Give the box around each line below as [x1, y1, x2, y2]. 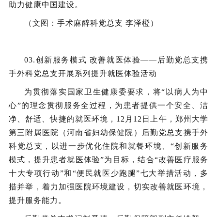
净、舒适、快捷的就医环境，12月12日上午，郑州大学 [9, 115, 208, 123]
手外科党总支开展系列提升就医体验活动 [9, 69, 157, 77]
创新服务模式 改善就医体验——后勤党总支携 [35, 56, 208, 64]
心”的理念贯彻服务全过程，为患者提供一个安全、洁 [9, 101, 208, 109]
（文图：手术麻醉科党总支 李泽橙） [24, 19, 158, 27]
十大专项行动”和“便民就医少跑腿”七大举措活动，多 [9, 169, 208, 177]
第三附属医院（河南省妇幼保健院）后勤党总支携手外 [9, 128, 208, 137]
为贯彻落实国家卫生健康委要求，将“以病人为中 [24, 88, 208, 96]
